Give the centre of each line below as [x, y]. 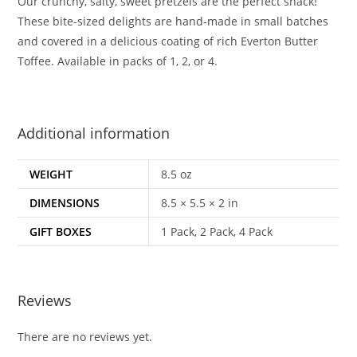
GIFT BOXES [61, 231]
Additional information [94, 133]
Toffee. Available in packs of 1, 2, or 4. [118, 61]
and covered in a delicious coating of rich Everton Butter [168, 41]
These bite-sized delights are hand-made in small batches [173, 21]
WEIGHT [51, 174]
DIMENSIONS [65, 202]
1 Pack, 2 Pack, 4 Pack [217, 231]
